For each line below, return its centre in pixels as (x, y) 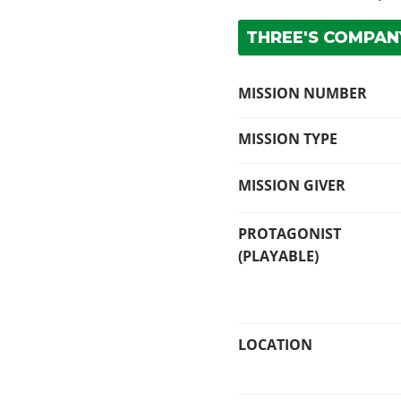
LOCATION (276, 345)
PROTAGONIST (290, 234)
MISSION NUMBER (303, 93)
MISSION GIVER (292, 185)
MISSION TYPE (288, 139)
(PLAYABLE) (279, 256)
